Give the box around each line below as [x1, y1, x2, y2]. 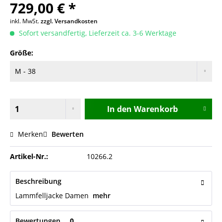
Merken [18, 129, 43, 139]
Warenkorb [133, 104, 178, 114]
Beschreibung [15, 176, 61, 186]
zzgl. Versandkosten [41, 17, 98, 25]
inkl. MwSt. [10, 17, 41, 25]
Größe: [10, 48, 33, 57]
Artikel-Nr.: [10, 152, 48, 161]
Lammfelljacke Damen [15, 191, 93, 200]
